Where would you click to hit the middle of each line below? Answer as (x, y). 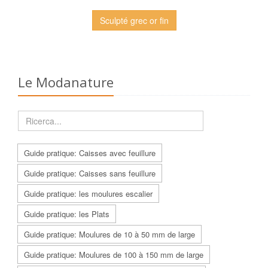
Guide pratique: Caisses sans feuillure (90, 173)
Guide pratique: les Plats (67, 214)
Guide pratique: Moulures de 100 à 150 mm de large (114, 255)
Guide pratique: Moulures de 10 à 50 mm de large (109, 234)
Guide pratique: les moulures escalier (88, 194)
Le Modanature (66, 82)
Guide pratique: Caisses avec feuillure (90, 153)
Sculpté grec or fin (134, 21)
